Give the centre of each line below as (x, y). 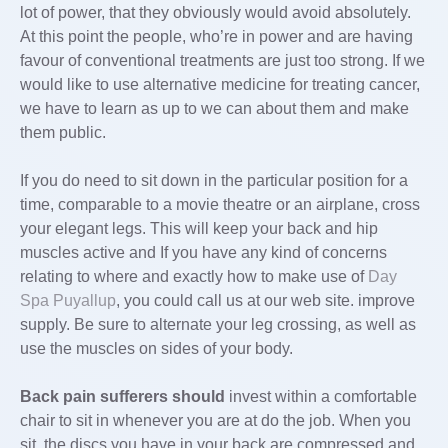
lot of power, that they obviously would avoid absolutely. (215, 12)
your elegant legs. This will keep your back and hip (199, 228)
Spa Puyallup (68, 300)
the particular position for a (312, 180)
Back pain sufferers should (122, 396)
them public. (63, 132)
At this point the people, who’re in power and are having (216, 36)
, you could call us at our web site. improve (265, 300)
